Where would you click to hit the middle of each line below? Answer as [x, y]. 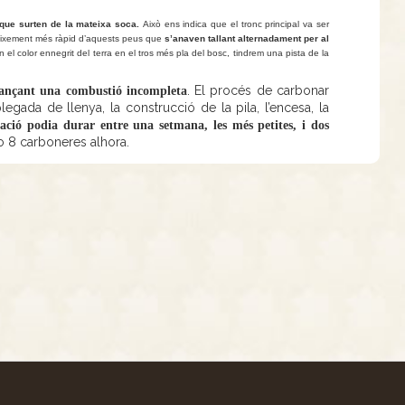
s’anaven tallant [201, 38]
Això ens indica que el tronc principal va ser [235, 24]
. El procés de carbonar [258, 90]
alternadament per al [283, 38]
